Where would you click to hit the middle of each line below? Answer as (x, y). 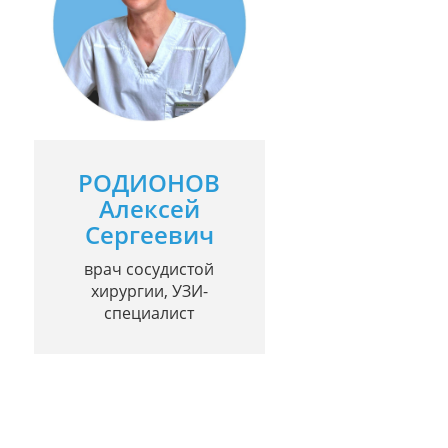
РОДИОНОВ (149, 183)
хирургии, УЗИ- (149, 291)
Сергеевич (149, 235)
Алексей (149, 209)
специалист (149, 313)
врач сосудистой (149, 269)
